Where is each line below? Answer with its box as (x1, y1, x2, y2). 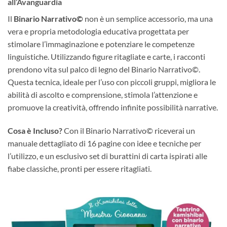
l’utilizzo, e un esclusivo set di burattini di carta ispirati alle (8, 151, 207, 161)
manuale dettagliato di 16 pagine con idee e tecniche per (8, 138, 201, 148)
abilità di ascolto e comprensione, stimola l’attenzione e (8, 90, 198, 100)
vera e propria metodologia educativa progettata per (8, 26, 189, 36)
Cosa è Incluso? (8, 126, 62, 136)
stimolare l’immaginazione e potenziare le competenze (8, 39, 195, 49)
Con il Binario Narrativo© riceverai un (62, 126, 195, 136)
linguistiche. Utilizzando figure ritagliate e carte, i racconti (8, 52, 205, 62)
